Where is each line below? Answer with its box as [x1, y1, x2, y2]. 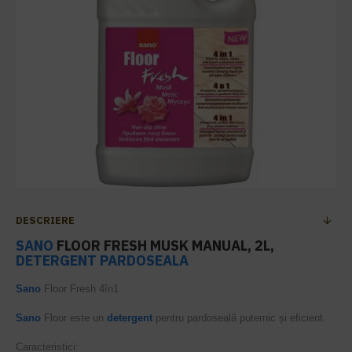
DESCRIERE [16, 214, 75, 227]
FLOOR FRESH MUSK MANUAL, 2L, [53, 236, 274, 255]
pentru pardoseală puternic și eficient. [152, 312, 326, 324]
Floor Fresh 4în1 [41, 283, 119, 295]
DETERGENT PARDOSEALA [16, 251, 189, 269]
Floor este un [41, 312, 107, 324]
